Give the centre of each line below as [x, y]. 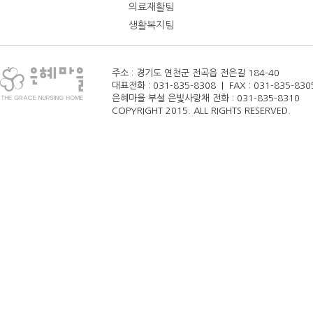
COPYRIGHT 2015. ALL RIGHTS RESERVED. [201, 111]
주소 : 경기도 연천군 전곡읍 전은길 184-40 [196, 73]
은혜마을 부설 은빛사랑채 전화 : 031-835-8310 [206, 98]
